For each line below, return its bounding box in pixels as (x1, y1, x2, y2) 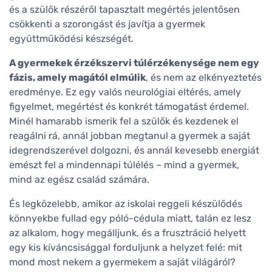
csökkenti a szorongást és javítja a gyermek (9, 18, 205, 30)
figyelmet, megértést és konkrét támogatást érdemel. (9, 101, 249, 113)
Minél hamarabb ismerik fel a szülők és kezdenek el (9, 115, 239, 127)
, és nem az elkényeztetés (146, 72, 262, 84)
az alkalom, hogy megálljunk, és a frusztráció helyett (9, 227, 246, 239)
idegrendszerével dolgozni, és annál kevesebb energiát (9, 144, 259, 157)
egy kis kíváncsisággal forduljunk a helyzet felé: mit (9, 242, 242, 254)
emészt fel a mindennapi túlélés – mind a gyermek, (9, 159, 239, 171)
